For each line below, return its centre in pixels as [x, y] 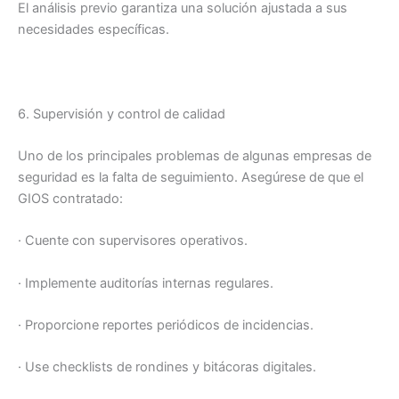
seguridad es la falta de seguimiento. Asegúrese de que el [191, 177]
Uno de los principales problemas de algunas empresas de [195, 156]
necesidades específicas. [94, 29]
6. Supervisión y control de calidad [122, 114]
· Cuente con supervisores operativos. [133, 241]
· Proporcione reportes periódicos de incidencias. [166, 326]
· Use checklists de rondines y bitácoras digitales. [167, 367]
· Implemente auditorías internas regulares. [146, 283]
